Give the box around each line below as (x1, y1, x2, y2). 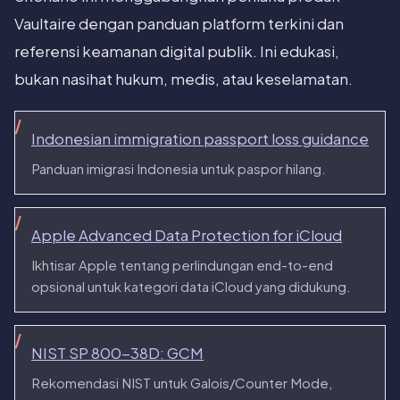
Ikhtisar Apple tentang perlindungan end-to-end (31, 256, 333, 274)
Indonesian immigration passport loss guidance (31, 129, 369, 149)
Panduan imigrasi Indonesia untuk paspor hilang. (31, 160, 326, 178)
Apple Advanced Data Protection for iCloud (31, 226, 342, 246)
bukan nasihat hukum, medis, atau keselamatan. (14, 70, 353, 89)
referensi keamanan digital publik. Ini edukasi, (14, 42, 339, 62)
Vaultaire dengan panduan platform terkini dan (14, 14, 344, 34)
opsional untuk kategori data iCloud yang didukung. (31, 278, 351, 296)
